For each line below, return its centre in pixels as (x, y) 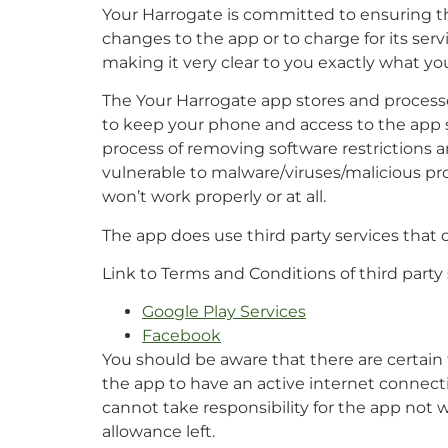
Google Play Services (224, 312)
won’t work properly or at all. (214, 197)
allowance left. (158, 432)
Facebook (181, 336)
